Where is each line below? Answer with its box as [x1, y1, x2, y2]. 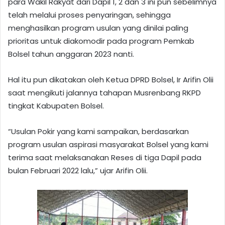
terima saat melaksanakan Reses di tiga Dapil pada [8, 152, 201, 163]
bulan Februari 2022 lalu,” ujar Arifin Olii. [8, 165, 148, 176]
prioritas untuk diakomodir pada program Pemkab [8, 35, 194, 46]
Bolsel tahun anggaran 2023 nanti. [8, 48, 134, 59]
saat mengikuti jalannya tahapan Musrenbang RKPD [8, 87, 201, 98]
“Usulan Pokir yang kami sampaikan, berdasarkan [8, 126, 189, 137]
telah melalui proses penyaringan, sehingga [8, 9, 171, 20]
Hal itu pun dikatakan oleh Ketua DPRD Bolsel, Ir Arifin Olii [8, 74, 213, 85]
